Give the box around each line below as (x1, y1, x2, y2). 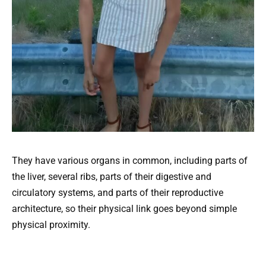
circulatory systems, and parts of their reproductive (12, 187, 223, 199)
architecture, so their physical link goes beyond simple (12, 203, 237, 215)
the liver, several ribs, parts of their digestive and (12, 171, 211, 183)
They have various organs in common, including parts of (12, 155, 248, 167)
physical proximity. (12, 219, 90, 231)
